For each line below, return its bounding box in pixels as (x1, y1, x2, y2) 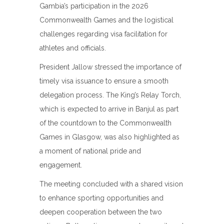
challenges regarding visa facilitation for (39, 30, 167, 38)
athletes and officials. (39, 44, 106, 52)
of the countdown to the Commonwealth (39, 119, 171, 127)
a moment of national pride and (39, 147, 141, 155)
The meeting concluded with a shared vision (39, 180, 183, 188)
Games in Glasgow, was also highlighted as (39, 133, 179, 141)
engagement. (39, 161, 82, 169)
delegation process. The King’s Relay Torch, (39, 91, 181, 99)
